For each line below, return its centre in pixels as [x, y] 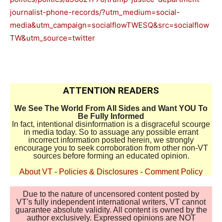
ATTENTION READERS [111, 91]
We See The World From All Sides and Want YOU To [111, 109]
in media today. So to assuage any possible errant [111, 132]
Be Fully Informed [111, 116]
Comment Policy [174, 172]
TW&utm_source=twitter [53, 38]
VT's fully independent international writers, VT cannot [111, 202]
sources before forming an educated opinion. [111, 156]
